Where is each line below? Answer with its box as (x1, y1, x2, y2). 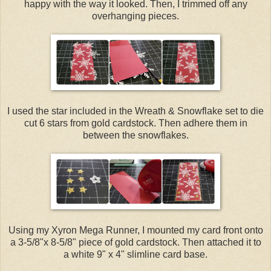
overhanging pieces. (92, 10, 179, 21)
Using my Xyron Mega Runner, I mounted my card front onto (8, 224, 263, 235)
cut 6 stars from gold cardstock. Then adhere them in (24, 117, 247, 128)
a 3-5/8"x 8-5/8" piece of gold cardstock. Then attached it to (10, 237, 261, 247)
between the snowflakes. (82, 129, 189, 140)
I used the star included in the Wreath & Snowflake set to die (7, 105, 264, 116)
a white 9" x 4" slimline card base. (64, 249, 207, 260)
